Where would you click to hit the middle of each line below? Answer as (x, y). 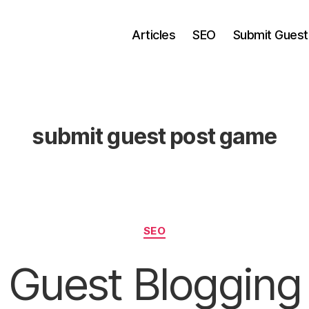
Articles (154, 34)
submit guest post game (154, 136)
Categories (185, 225)
